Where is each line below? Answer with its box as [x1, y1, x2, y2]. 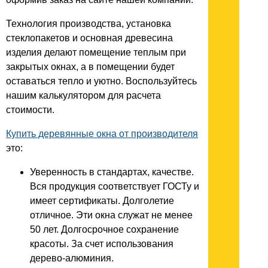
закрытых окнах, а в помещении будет [6, 62, 175, 72]
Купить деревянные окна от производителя [6, 129, 198, 139]
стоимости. [6, 105, 54, 115]
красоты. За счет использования [30, 239, 173, 249]
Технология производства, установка [6, 19, 171, 29]
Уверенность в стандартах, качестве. [30, 167, 194, 178]
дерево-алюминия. [30, 253, 114, 264]
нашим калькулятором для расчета [6, 90, 161, 101]
